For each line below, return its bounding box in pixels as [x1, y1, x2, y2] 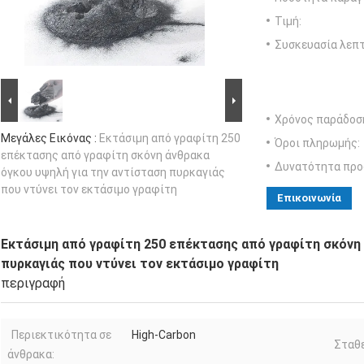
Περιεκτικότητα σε [11, 327, 111, 341]
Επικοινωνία [277, 191, 341, 204]
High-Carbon [132, 327, 196, 341]
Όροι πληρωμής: [275, 136, 360, 149]
